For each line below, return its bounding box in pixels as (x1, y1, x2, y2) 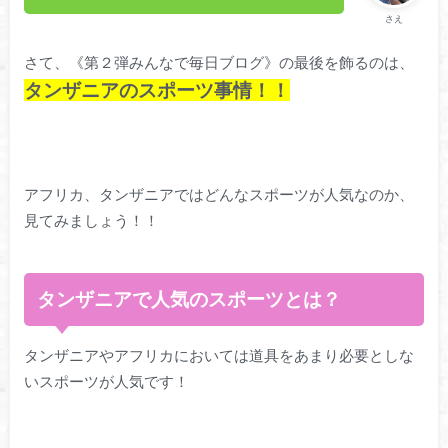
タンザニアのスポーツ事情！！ (23, 78, 290, 101)
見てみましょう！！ (23, 210, 159, 229)
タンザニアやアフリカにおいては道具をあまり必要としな (23, 346, 414, 365)
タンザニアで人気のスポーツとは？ (37, 287, 342, 311)
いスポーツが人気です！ (23, 372, 189, 391)
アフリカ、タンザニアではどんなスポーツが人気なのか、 (23, 184, 414, 203)
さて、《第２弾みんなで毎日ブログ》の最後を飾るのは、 (23, 52, 414, 71)
